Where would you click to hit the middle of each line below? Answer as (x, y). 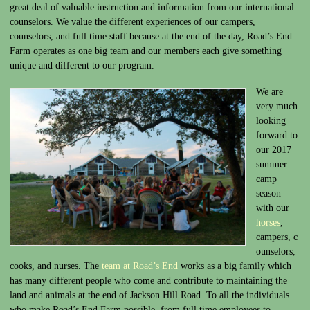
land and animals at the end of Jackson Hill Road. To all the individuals (149, 295)
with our (273, 208)
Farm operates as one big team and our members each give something (146, 51)
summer (272, 164)
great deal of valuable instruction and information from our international (152, 7)
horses (268, 222)
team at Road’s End (140, 266)
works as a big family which (235, 266)
